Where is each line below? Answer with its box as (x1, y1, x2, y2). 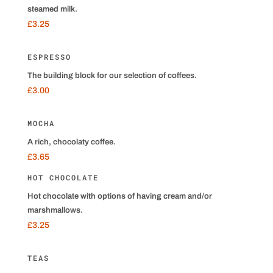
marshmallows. (27, 206, 83, 214)
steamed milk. (27, 5, 77, 13)
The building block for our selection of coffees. (27, 71, 197, 80)
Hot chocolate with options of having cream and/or (27, 192, 212, 200)
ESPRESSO (27, 52, 71, 62)
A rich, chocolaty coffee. (27, 138, 116, 146)
